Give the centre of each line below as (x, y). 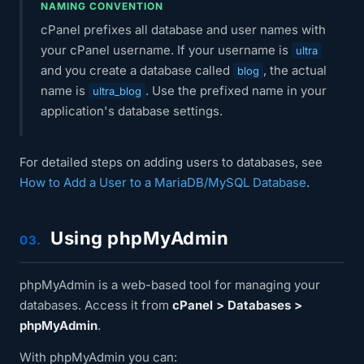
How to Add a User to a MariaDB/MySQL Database (163, 182)
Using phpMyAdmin (137, 238)
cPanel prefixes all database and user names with (183, 30)
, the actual (295, 70)
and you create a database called (137, 70)
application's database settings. (132, 111)
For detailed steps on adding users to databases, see (171, 162)
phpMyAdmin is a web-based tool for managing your (170, 285)
